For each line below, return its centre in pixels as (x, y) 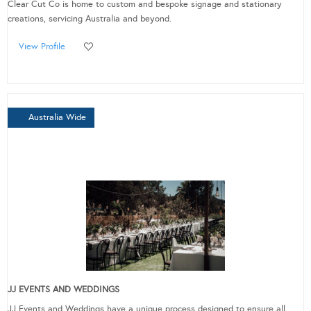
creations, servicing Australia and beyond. (90, 19)
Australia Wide (57, 118)
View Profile (42, 47)
